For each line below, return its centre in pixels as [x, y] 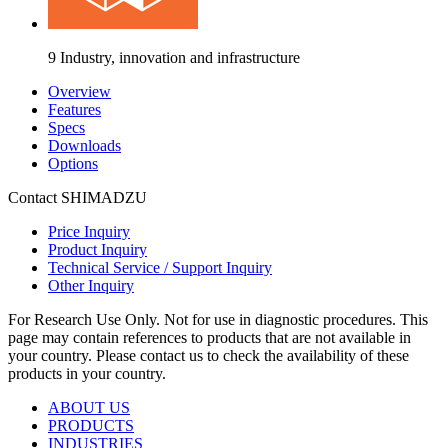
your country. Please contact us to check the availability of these [208, 356]
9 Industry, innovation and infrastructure [174, 58]
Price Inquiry [89, 232]
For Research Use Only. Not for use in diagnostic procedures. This [218, 320]
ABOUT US [89, 408]
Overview [79, 92]
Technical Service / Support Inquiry [160, 268]
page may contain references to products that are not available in [209, 338]
